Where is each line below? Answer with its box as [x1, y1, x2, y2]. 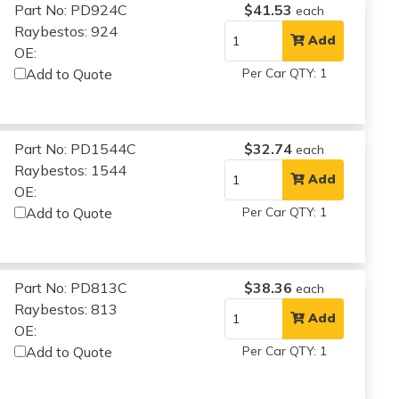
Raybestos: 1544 [14, 160, 127, 179]
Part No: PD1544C [14, 139, 137, 158]
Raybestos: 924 [14, 21, 118, 40]
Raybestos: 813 [14, 299, 118, 318]
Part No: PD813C [14, 278, 128, 297]
